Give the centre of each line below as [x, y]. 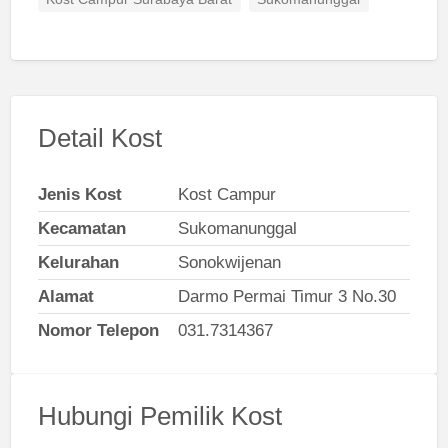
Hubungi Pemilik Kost [159, 416]
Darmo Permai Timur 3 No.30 [286, 297]
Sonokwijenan [229, 263]
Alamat [65, 297]
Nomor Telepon [98, 331]
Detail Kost [99, 137]
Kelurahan [78, 263]
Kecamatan [81, 229]
